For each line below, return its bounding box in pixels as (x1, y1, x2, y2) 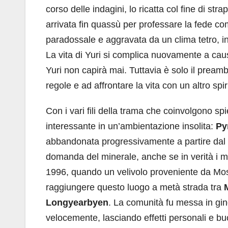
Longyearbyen (46, 197, 108, 208)
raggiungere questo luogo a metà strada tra (46, 182, 224, 192)
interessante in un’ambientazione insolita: (46, 121, 216, 131)
